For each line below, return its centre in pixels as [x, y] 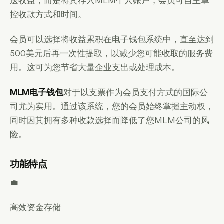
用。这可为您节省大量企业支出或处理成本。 [95, 67]
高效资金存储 [35, 207]
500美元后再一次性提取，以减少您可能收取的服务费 [111, 53]
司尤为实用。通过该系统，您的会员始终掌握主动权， [112, 106]
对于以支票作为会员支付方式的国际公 [136, 92]
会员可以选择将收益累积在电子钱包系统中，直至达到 [112, 39]
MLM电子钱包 [37, 92]
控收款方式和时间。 [48, 14]
